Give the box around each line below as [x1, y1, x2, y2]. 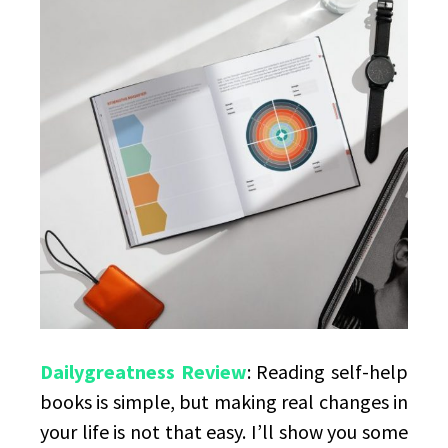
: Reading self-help [246, 359, 409, 384]
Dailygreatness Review [40, 359, 247, 384]
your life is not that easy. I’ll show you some [40, 419, 408, 444]
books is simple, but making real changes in [40, 389, 408, 414]
